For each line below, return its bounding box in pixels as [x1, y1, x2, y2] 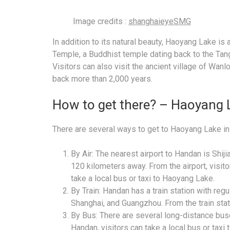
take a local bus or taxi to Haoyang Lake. [71, 173, 215, 183]
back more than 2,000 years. [52, 74, 152, 84]
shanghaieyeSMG [128, 16, 191, 26]
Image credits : [73, 16, 128, 26]
